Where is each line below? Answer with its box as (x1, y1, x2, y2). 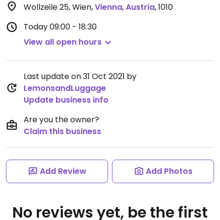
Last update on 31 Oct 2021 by (24, 71, 137, 82)
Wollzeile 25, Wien (24, 1, 91, 13)
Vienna (95, 1, 122, 13)
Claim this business (24, 126, 101, 137)
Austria (126, 1, 155, 13)
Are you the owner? (24, 114, 99, 125)
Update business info (24, 94, 109, 106)
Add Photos (145, 165, 192, 177)
